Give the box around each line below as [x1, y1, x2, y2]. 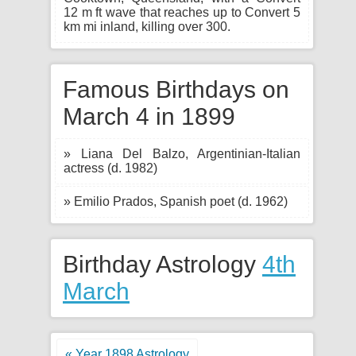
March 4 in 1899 [63, 103, 235, 130]
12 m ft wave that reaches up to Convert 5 [64, 6, 300, 19]
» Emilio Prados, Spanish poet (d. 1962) [64, 195, 288, 208]
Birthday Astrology [63, 251, 262, 277]
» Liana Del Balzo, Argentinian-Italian [64, 147, 300, 161]
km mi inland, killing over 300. [64, 20, 230, 33]
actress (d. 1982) [64, 161, 157, 175]
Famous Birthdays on [63, 76, 289, 103]
